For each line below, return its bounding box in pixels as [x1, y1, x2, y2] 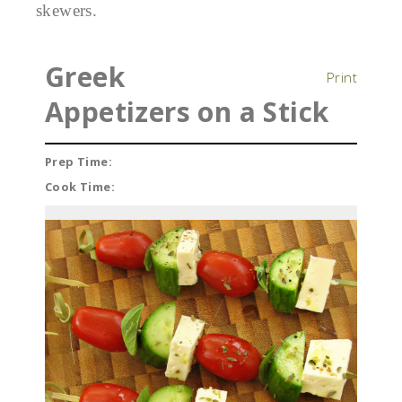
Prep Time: [45, 153, 112, 170]
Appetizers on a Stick [45, 92, 329, 130]
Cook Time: [45, 179, 115, 196]
